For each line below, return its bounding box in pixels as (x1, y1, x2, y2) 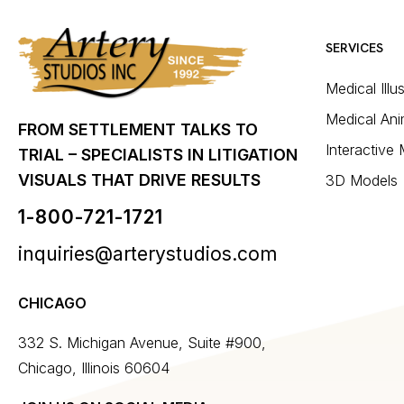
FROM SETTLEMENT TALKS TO (18, 119, 258, 139)
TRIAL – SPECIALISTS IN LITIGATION (18, 144, 298, 164)
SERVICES (326, 39, 383, 56)
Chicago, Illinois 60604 (18, 358, 170, 377)
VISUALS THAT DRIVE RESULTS (18, 170, 261, 189)
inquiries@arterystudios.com (18, 242, 277, 265)
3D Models (326, 170, 398, 189)
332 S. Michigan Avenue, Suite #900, (18, 333, 266, 352)
